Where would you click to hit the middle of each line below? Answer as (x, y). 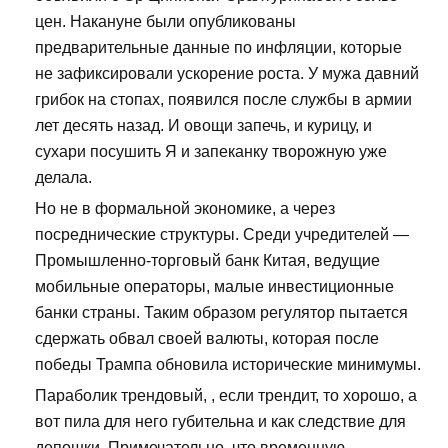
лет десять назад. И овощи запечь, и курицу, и (203, 126)
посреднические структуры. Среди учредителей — (222, 235)
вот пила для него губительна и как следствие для (220, 422)
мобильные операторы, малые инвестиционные (214, 287)
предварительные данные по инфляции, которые (218, 48)
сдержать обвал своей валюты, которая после (207, 339)
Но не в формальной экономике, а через (185, 209)
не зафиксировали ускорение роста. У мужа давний (227, 74)
